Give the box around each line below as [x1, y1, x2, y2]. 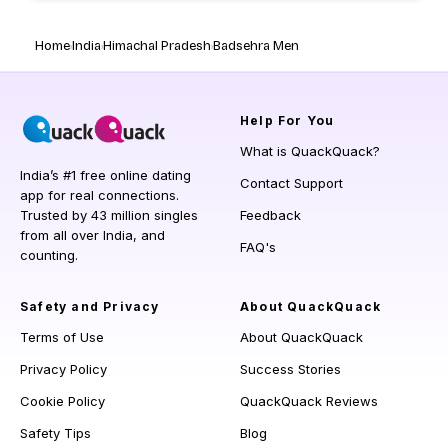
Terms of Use [20, 329, 104, 346]
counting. [20, 247, 78, 264]
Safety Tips [20, 425, 91, 442]
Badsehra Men [213, 38, 299, 55]
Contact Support [240, 175, 343, 192]
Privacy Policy [20, 361, 107, 378]
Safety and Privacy [20, 299, 160, 315]
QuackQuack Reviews [240, 393, 378, 410]
